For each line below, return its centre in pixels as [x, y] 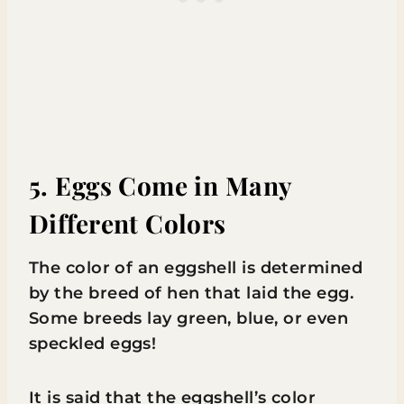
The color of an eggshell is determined [196, 267]
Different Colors [128, 223]
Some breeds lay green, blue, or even [189, 318]
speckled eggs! [93, 343]
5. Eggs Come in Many [161, 185]
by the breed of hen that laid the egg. [192, 293]
